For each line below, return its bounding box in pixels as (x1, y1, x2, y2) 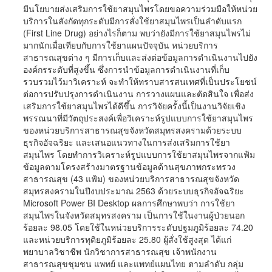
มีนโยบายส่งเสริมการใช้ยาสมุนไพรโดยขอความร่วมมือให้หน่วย (23, 2, 257, 15)
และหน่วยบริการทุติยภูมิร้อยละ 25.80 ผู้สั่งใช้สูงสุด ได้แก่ (23, 233, 231, 245)
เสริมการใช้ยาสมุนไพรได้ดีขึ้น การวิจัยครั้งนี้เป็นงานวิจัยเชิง (23, 100, 245, 112)
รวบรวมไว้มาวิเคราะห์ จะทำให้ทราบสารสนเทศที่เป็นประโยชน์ (23, 75, 257, 87)
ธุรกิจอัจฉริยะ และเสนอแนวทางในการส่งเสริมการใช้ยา (23, 136, 230, 148)
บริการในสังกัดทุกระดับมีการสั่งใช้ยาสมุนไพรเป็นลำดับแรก (23, 15, 242, 27)
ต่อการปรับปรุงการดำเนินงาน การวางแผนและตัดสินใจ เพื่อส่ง (23, 87, 254, 100)
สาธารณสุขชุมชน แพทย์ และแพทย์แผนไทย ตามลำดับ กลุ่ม (23, 257, 243, 270)
